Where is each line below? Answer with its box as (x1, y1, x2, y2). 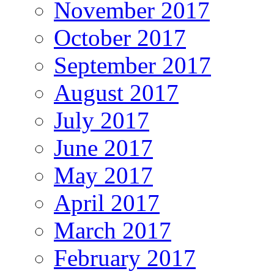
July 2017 (54, 106, 149, 133)
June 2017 (54, 134, 153, 161)
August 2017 (54, 79, 179, 106)
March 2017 (54, 217, 171, 243)
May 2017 (54, 161, 153, 188)
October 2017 (54, 24, 186, 51)
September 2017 (54, 51, 211, 78)
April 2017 (54, 189, 160, 216)
